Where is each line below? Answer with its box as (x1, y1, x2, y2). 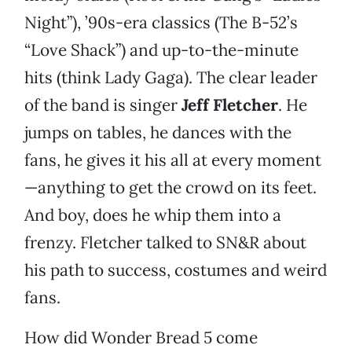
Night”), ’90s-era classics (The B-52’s (24, 12, 298, 34)
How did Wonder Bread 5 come (24, 327, 258, 349)
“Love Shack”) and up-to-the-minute (24, 39, 299, 61)
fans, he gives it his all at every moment (24, 149, 321, 171)
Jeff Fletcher (181, 94, 278, 116)
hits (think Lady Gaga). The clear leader (24, 67, 317, 89)
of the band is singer (24, 94, 181, 116)
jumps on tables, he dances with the (24, 122, 291, 144)
